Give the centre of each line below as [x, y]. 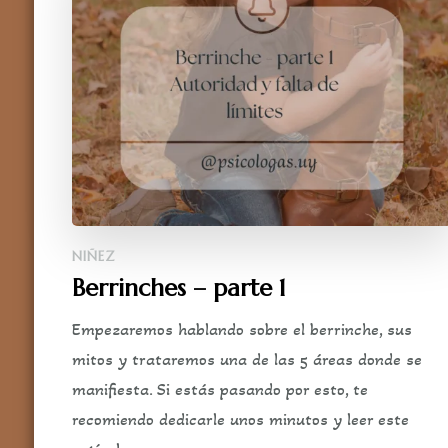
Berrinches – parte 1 [178, 288]
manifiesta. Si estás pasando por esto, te [219, 389]
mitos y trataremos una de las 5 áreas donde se [246, 359]
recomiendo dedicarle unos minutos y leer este [240, 419]
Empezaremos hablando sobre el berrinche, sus [241, 329]
